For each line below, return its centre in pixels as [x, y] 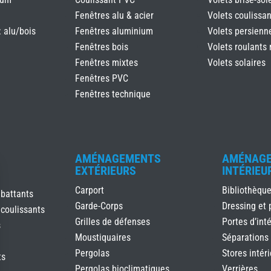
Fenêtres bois [102, 47]
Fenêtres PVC [102, 78]
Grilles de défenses [113, 222]
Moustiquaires [103, 238]
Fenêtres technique [113, 94]
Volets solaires [236, 62]
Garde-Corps [99, 206]
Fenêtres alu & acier [114, 15]
